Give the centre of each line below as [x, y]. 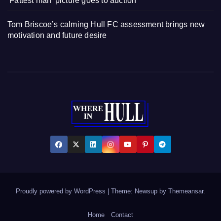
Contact [122, 215]
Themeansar [186, 191]
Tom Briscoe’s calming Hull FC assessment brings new [106, 24]
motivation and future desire [57, 35]
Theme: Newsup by [140, 191]
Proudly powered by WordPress [62, 191]
